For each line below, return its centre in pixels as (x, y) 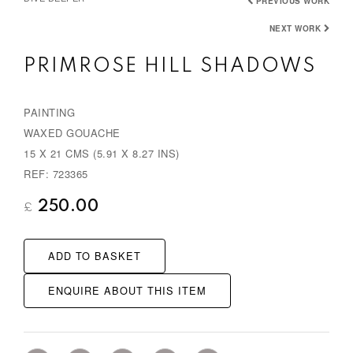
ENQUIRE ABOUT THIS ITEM (127, 290)
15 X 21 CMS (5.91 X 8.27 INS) (102, 153)
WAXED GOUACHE (72, 132)
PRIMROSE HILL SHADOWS (170, 66)
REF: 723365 (56, 173)
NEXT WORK (295, 28)
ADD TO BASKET (95, 255)
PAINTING (49, 112)
